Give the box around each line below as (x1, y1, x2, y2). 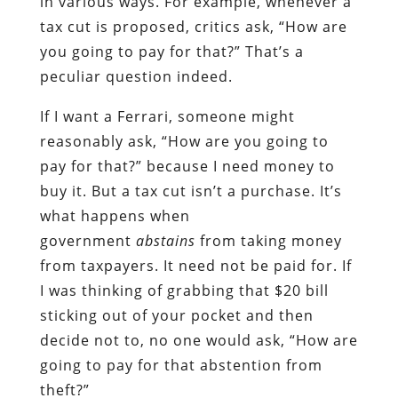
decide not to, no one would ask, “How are (39, 330, 358, 350)
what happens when (39, 205, 190, 226)
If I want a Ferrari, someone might (39, 106, 295, 126)
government (39, 230, 136, 251)
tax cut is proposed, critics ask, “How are (39, 16, 347, 36)
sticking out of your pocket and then (39, 305, 314, 325)
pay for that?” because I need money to (39, 155, 335, 176)
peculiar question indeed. (39, 66, 233, 86)
